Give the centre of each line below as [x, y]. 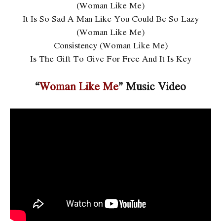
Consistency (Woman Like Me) [110, 45]
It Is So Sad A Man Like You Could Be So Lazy [110, 19]
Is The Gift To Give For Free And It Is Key [110, 59]
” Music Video [152, 86]
